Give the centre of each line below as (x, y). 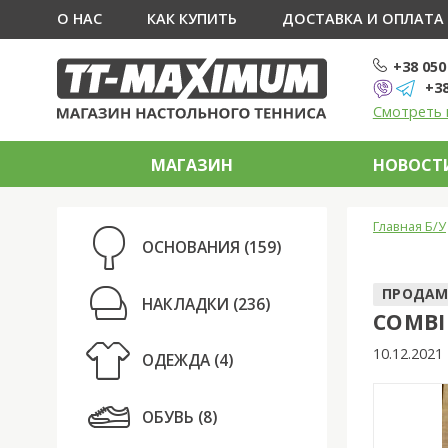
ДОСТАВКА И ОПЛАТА (362, 18)
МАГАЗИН (192, 164)
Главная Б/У (409, 226)
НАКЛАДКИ (186, 303)
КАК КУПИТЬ (191, 18)
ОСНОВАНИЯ (191, 247)
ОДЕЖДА (176, 360)
